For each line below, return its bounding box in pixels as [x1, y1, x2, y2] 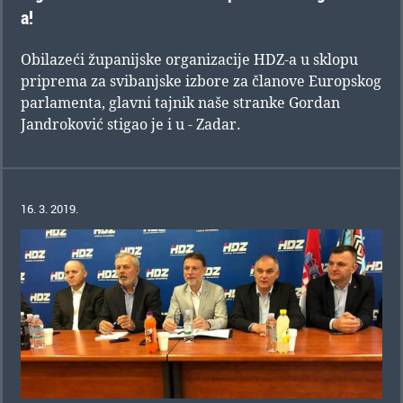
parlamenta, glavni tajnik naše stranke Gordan [21, 92, 340, 112]
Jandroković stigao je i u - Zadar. [21, 113, 241, 134]
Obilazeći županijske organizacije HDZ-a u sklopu [21, 49, 358, 69]
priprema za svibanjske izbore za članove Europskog [21, 70, 381, 91]
